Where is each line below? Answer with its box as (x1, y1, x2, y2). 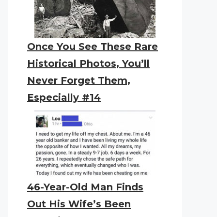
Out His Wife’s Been (27, 198, 131, 210)
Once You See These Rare (27, 41, 158, 52)
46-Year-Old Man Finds (27, 181, 143, 193)
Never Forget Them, (27, 75, 130, 86)
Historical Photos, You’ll (27, 58, 150, 69)
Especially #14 (27, 92, 101, 103)
